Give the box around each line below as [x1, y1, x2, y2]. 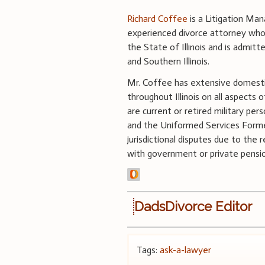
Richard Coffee [127, 12, 188, 24]
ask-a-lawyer [160, 244, 212, 256]
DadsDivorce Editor [134, 198, 253, 214]
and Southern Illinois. [127, 55, 210, 67]
